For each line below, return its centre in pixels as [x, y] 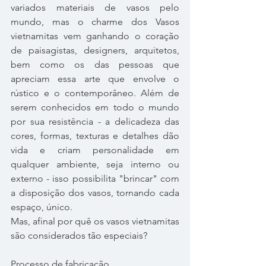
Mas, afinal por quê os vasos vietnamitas [95, 221]
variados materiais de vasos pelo [95, 7]
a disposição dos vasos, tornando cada [95, 192]
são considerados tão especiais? [79, 235]
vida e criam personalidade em [95, 150]
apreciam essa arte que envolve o [95, 78]
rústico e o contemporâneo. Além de [95, 93]
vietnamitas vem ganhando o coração [95, 36]
